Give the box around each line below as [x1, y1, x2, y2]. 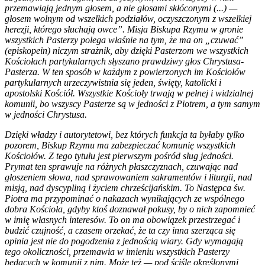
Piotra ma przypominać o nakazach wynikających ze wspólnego [5, 193, 244, 203]
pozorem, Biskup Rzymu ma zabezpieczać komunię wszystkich [5, 140, 235, 150]
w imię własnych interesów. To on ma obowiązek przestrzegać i [5, 214, 240, 225]
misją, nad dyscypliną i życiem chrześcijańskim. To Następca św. [5, 182, 245, 193]
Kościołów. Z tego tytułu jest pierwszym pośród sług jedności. [5, 150, 234, 161]
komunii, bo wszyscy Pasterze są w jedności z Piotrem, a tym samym [5, 98, 260, 109]
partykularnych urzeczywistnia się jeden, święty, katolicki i [5, 77, 221, 88]
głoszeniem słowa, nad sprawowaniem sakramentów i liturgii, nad [5, 172, 252, 182]
